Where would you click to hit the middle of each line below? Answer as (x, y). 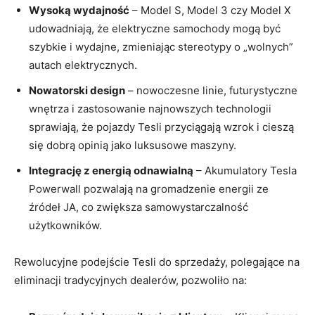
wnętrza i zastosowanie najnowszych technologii (150, 108)
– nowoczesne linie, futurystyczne (211, 90)
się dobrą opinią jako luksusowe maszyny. (133, 145)
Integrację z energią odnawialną (111, 170)
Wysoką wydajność (79, 10)
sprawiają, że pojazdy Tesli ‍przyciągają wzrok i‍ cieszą (161, 127)
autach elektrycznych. (83, 65)
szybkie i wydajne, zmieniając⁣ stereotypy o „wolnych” (161, 46)
